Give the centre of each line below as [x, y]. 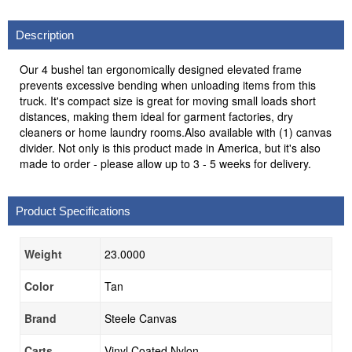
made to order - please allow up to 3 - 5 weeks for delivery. [165, 163]
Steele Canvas [141, 318]
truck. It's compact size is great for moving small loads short [168, 101]
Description [45, 35]
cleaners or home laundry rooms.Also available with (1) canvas [176, 132]
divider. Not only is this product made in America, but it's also [170, 148]
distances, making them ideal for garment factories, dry [156, 116]
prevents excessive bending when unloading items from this [168, 85]
